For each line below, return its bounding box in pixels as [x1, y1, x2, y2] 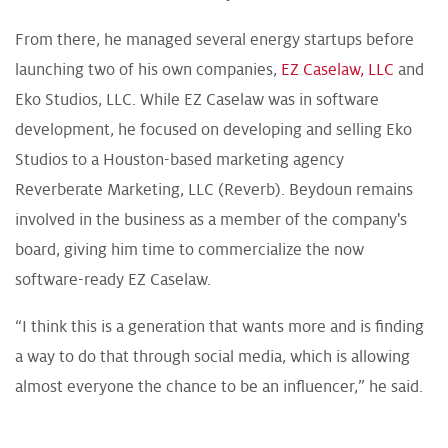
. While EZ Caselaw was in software [132, 90, 379, 109]
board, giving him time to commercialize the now [15, 240, 364, 259]
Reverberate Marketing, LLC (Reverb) [15, 180, 281, 199]
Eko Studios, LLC [15, 90, 132, 109]
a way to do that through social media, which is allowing [15, 347, 410, 366]
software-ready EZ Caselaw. [15, 270, 211, 289]
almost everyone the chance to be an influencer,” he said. [15, 377, 423, 396]
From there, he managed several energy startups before [15, 30, 414, 49]
